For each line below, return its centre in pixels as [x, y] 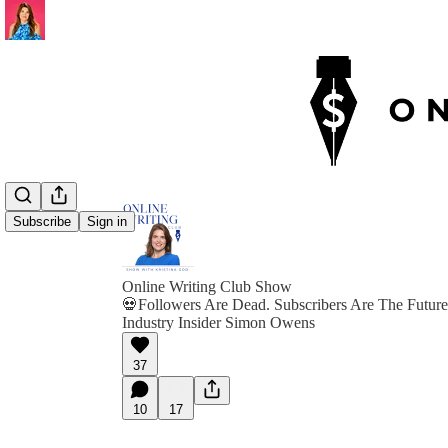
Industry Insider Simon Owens [218, 322]
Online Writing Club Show [207, 286]
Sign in [107, 222]
